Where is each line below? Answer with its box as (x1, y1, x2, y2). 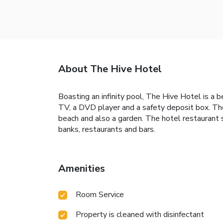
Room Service (76, 189, 124, 200)
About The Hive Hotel (58, 62, 162, 76)
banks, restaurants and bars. (58, 123, 155, 135)
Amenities (58, 161, 105, 175)
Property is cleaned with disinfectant (76, 209, 204, 220)
